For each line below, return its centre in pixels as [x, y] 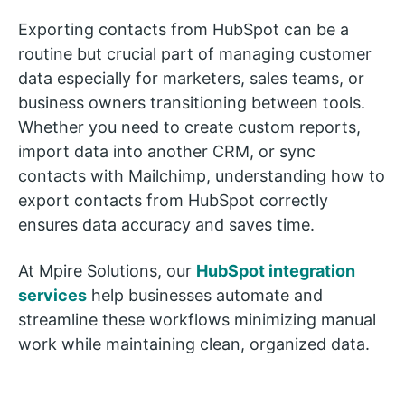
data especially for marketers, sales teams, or [191, 78]
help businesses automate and [205, 295]
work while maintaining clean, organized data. [194, 344]
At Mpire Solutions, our [107, 271]
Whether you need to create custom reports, [189, 127]
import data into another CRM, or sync [167, 151]
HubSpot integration [276, 271]
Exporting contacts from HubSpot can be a [184, 29]
